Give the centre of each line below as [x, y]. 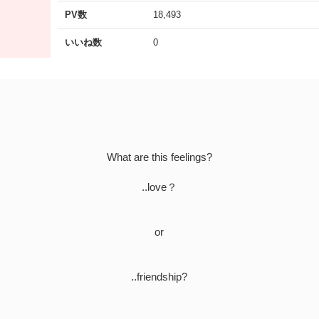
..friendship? [159, 276]
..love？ [159, 187]
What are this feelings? [159, 157]
